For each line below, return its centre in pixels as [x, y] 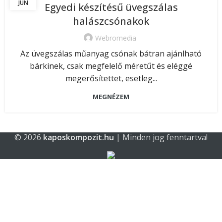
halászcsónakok [111, 21]
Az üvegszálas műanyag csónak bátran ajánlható [111, 54]
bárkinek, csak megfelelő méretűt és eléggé [111, 66]
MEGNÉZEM [111, 97]
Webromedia [115, 38]
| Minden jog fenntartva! [161, 138]
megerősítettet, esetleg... [111, 79]
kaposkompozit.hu [79, 138]
